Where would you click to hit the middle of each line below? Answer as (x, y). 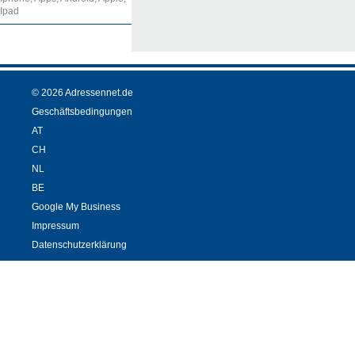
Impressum (55, 226)
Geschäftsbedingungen (82, 112)
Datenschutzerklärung (79, 245)
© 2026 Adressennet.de (82, 93)
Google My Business (76, 207)
